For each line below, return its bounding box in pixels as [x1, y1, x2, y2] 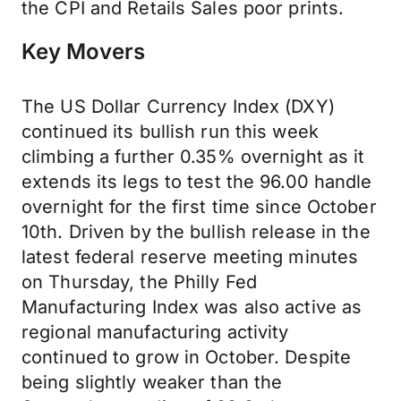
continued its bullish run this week [21, 121, 319, 142]
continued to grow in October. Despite [21, 346, 352, 368]
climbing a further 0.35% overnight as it [21, 146, 365, 167]
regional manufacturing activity [21, 321, 289, 343]
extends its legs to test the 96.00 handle [21, 171, 372, 192]
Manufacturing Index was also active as [21, 296, 363, 318]
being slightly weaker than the [21, 371, 283, 393]
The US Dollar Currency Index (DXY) [21, 96, 335, 117]
